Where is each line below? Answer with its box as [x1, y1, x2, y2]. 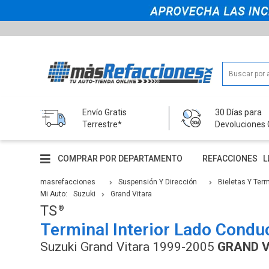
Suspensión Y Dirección [118, 177, 198, 186]
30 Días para [215, 107, 262, 117]
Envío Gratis [82, 107, 127, 117]
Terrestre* [82, 119, 122, 129]
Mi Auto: [40, 189, 68, 198]
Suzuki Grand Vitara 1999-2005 [40, 239, 218, 254]
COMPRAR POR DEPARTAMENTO [58, 154, 183, 164]
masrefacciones [40, 177, 96, 186]
